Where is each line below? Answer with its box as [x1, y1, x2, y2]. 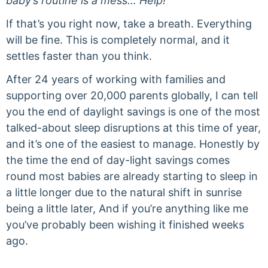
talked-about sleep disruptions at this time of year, [6, 121, 261, 134]
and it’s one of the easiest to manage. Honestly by [6, 138, 260, 150]
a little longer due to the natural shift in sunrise [6, 186, 242, 199]
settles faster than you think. [6, 50, 152, 62]
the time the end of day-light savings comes [6, 154, 230, 166]
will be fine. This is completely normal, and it [6, 33, 230, 46]
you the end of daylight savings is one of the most [6, 105, 260, 118]
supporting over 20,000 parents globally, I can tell [6, 89, 258, 102]
